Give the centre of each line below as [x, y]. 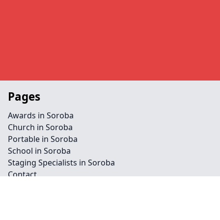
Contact [22, 174]
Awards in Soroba [41, 115]
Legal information [58, 196]
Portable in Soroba [43, 139]
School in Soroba [39, 151]
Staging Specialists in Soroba [61, 163]
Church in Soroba [40, 127]
